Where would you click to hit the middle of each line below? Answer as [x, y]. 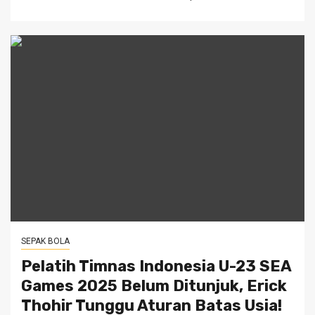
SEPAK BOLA [45, 241]
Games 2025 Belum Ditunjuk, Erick [154, 286]
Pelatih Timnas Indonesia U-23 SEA [156, 266]
